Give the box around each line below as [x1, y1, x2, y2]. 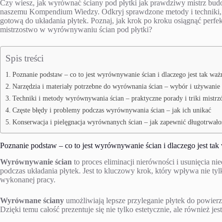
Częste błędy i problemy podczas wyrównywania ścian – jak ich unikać [12, 106, 211, 114]
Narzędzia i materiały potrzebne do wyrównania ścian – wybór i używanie [12, 82, 220, 90]
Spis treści [5, 53, 44, 63]
